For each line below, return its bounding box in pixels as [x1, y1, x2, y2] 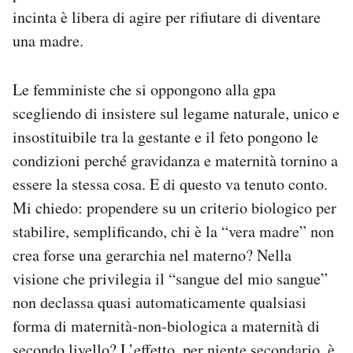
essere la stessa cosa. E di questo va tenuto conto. [13, 173, 328, 195]
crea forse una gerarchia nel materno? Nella [13, 244, 292, 266]
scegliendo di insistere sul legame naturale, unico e [13, 102, 340, 124]
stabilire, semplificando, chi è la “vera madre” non [13, 221, 334, 242]
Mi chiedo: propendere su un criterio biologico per [13, 197, 336, 218]
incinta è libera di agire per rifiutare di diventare [13, 6, 321, 28]
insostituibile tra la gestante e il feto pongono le [13, 126, 318, 147]
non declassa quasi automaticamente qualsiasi [13, 292, 307, 313]
